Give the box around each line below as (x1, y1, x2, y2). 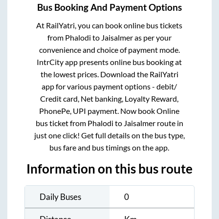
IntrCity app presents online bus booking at (37, 57, 182, 67)
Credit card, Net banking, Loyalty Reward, (40, 94, 179, 104)
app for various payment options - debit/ (42, 82, 177, 91)
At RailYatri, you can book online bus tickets (36, 21, 183, 30)
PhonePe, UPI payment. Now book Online (39, 106, 180, 116)
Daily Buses (40, 192, 81, 202)
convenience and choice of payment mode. (39, 45, 180, 55)
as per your (132, 33, 172, 43)
